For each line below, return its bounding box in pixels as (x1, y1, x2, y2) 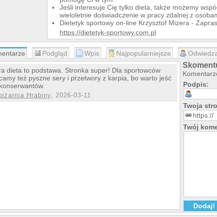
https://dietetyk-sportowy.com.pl (60, 29, 156, 36)
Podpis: (183, 80, 209, 88)
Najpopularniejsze (116, 49, 171, 57)
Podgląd (42, 49, 67, 57)
